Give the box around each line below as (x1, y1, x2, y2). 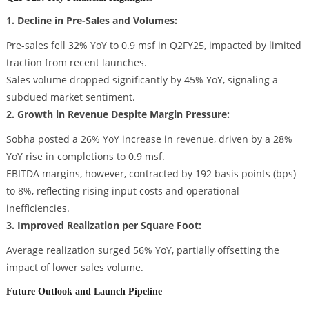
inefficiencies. (6, 201, 70, 215)
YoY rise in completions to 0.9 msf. (6, 150, 165, 163)
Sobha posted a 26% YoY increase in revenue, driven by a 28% (6, 132, 292, 146)
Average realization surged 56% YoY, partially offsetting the (6, 243, 279, 257)
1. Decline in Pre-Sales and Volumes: (6, 14, 177, 28)
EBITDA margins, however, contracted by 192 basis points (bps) (6, 167, 296, 181)
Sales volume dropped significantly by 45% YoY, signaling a (6, 73, 278, 87)
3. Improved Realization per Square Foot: (6, 219, 201, 232)
